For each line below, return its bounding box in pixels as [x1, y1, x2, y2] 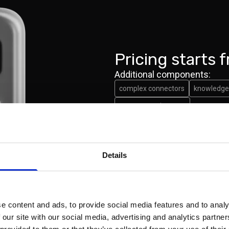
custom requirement [119, 102, 186, 110]
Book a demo [121, 122, 170, 131]
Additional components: [114, 69, 211, 80]
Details [102, 150, 127, 159]
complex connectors [119, 84, 185, 93]
